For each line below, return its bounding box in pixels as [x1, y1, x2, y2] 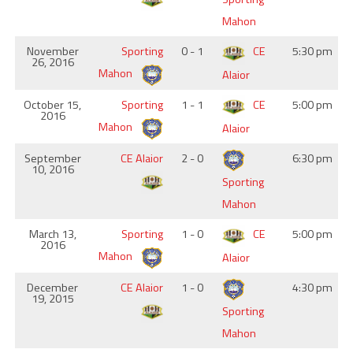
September [24, 150, 81, 167]
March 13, [28, 225, 76, 243]
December [27, 279, 79, 296]
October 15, [24, 96, 82, 113]
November [26, 43, 79, 60]
